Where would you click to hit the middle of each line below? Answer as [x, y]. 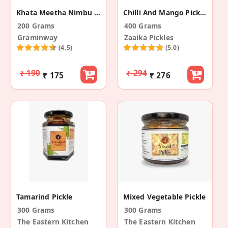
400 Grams [143, 26]
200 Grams [36, 26]
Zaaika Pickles [149, 38]
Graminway [38, 38]
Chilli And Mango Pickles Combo [203, 13]
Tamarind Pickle [45, 197]
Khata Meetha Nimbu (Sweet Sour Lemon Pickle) [97, 13]
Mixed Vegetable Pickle [164, 197]
